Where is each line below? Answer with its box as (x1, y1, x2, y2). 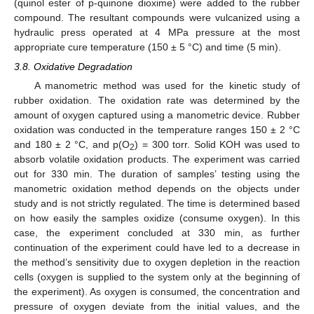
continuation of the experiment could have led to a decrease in (14, 241, 300, 253)
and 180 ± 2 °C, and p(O (14, 138, 130, 150)
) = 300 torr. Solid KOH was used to (135, 138, 301, 150)
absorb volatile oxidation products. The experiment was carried (14, 153, 300, 165)
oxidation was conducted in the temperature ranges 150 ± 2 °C (14, 123, 300, 135)
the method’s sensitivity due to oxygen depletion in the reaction (14, 256, 300, 268)
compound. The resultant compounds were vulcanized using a (14, 11, 300, 23)
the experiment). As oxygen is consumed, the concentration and (14, 285, 300, 297)
